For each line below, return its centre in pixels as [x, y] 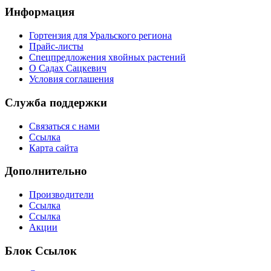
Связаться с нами [64, 126]
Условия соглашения [71, 79]
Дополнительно [46, 171]
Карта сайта [54, 148]
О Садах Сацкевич [68, 68]
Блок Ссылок [41, 250]
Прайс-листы [56, 47]
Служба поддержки [56, 102]
